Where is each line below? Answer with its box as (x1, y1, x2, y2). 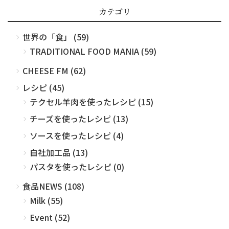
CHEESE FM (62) (22, 64, 86, 77)
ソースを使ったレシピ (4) (30, 129, 124, 142)
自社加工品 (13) (30, 146, 88, 158)
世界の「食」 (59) (22, 30, 89, 43)
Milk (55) (30, 194, 63, 207)
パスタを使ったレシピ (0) (30, 160, 124, 173)
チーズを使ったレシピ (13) (30, 112, 128, 125)
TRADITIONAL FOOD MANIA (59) (30, 44, 156, 57)
